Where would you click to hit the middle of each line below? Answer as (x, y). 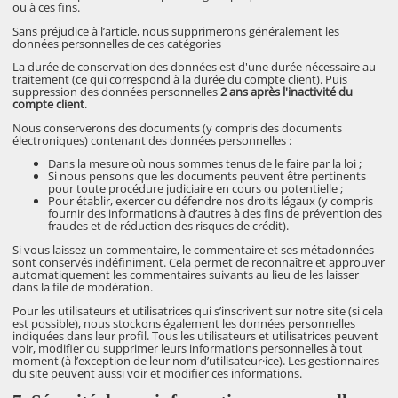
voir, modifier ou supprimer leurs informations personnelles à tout (188, 348)
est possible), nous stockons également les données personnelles (184, 323)
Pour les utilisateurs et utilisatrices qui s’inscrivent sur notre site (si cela (198, 310)
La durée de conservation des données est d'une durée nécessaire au (195, 67)
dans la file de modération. (83, 287)
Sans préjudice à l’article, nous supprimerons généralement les (176, 31)
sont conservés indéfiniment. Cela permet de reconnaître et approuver (199, 263)
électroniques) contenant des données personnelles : (152, 140)
